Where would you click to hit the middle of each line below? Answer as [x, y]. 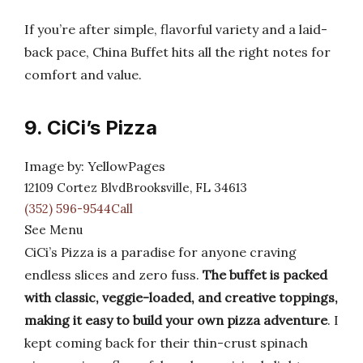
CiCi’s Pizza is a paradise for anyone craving [160, 252]
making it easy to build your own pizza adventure [176, 320]
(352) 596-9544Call [79, 209]
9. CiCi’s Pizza [91, 128]
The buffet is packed [265, 275]
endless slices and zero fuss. [113, 275]
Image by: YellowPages [95, 166]
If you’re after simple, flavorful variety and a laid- [176, 29]
